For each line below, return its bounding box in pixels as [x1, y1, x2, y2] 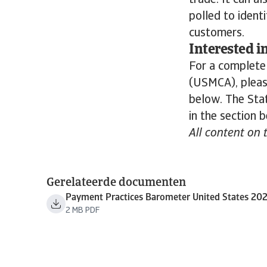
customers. [189, 27, 247, 39]
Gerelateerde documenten [46, 177, 186, 189]
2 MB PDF [66, 206, 100, 215]
